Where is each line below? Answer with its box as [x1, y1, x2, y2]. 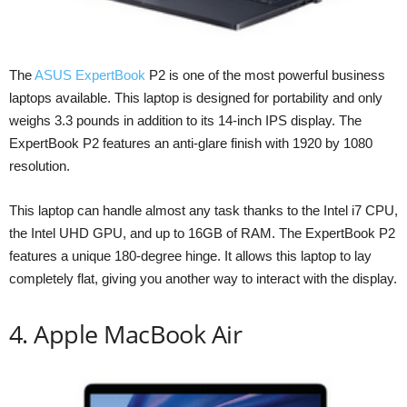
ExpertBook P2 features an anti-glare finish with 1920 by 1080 [9, 134, 372, 151]
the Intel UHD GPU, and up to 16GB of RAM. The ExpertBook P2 [9, 224, 395, 241]
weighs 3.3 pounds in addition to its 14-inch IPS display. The [9, 112, 362, 128]
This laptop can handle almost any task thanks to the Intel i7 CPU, [9, 202, 398, 218]
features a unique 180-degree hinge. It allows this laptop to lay [9, 247, 372, 263]
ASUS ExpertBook [35, 66, 145, 83]
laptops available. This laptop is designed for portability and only [9, 89, 382, 105]
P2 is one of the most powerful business [145, 66, 385, 83]
